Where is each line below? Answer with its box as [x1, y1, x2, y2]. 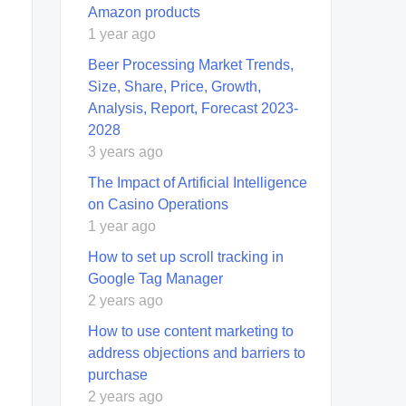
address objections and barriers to [88, 344, 305, 361]
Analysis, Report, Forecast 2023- [88, 100, 298, 116]
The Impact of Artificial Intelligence [88, 174, 307, 190]
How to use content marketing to [88, 323, 294, 339]
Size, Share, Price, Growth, [88, 78, 261, 94]
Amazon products [88, 4, 200, 20]
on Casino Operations [88, 196, 228, 212]
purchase [88, 366, 148, 382]
